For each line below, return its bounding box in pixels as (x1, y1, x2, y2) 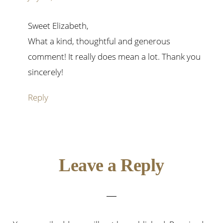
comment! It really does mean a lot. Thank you (28, 51, 201, 63)
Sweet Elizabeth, (28, 20, 89, 32)
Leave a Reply (59, 155, 164, 176)
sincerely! (28, 66, 64, 78)
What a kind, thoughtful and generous (28, 35, 171, 47)
